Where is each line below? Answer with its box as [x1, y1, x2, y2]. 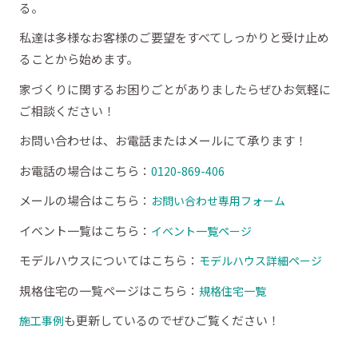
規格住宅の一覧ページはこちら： [19, 281, 199, 299]
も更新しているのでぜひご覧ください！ [64, 312, 280, 329]
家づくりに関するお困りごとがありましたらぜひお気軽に [19, 80, 331, 97]
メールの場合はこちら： [19, 192, 151, 209]
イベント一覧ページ [151, 222, 252, 239]
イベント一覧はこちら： [19, 221, 151, 239]
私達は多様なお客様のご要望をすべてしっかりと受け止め [19, 29, 329, 46]
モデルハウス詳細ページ [199, 253, 322, 269]
